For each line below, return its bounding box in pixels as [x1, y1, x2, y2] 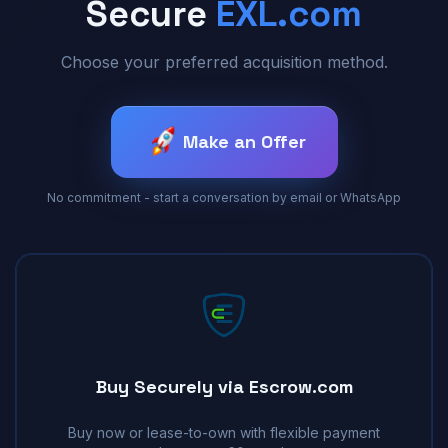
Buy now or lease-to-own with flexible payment [68, 423, 380, 441]
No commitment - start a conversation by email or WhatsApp [47, 189, 401, 205]
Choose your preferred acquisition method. [60, 51, 388, 72]
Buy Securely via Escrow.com [95, 374, 353, 398]
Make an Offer [182, 129, 306, 153]
